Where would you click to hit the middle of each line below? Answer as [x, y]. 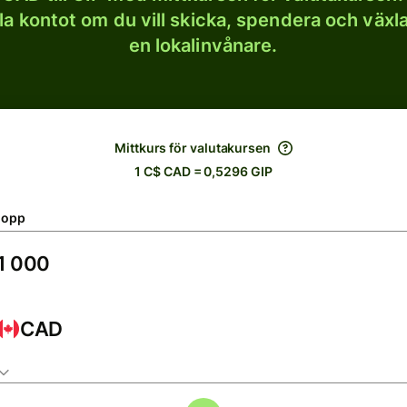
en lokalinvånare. [203, 45]
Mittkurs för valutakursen [193, 148]
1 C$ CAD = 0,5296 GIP [203, 171]
